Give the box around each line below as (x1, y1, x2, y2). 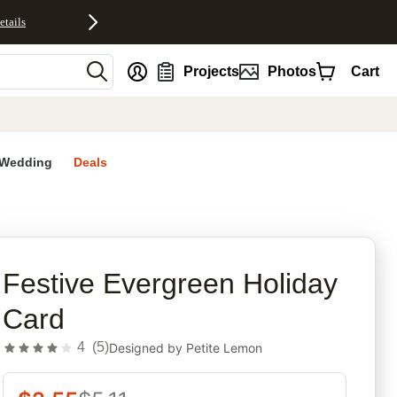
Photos (267, 63, 316, 79)
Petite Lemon (186, 339, 263, 355)
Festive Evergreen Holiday (3, 268, 339, 300)
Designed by (109, 339, 187, 355)
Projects (183, 63, 240, 79)
